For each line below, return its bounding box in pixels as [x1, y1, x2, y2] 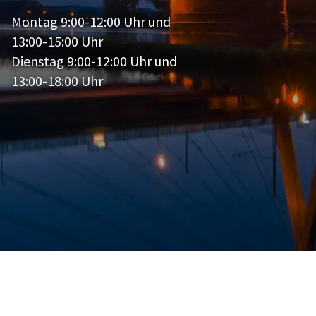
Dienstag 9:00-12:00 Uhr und [11, 51, 177, 70]
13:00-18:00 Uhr [11, 71, 103, 90]
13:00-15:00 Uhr [11, 32, 103, 50]
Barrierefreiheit [106, 277, 196, 296]
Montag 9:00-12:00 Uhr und [11, 12, 171, 30]
